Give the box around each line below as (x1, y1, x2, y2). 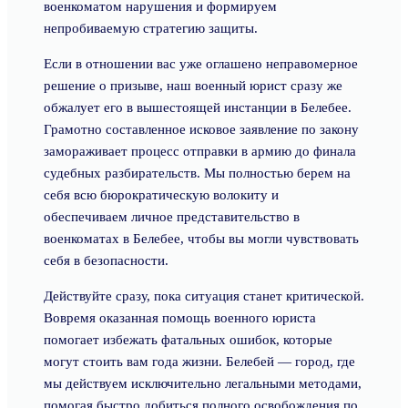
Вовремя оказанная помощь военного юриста (44, 311, 316, 325)
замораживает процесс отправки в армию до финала (44, 144, 356, 158)
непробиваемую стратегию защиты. (44, 21, 258, 36)
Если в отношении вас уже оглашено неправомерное (44, 56, 358, 71)
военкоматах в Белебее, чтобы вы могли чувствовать (44, 231, 359, 246)
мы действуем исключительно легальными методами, (44, 376, 362, 391)
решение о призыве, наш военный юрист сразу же (44, 78, 342, 93)
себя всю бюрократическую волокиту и (44, 188, 279, 202)
